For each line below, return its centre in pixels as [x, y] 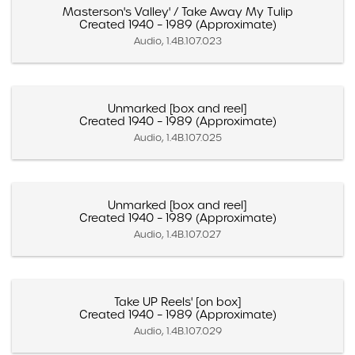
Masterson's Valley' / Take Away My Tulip [177, 11]
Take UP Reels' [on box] [177, 302]
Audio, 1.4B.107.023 [177, 40]
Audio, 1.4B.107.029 [177, 330]
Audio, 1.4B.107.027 [177, 234]
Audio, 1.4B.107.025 [177, 137]
